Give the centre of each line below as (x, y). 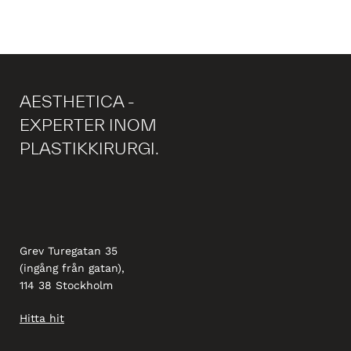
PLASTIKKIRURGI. (89, 148)
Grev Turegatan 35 (69, 251)
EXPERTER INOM (88, 125)
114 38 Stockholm (66, 285)
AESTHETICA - (77, 101)
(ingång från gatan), (72, 268)
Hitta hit (42, 318)
